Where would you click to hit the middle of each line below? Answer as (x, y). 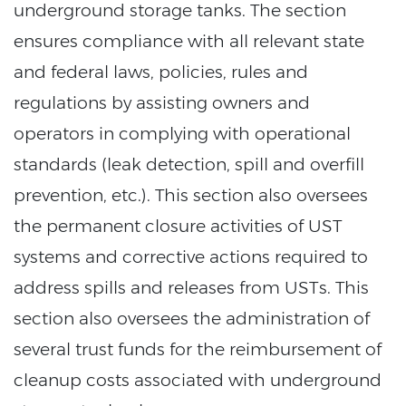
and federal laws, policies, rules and (161, 72)
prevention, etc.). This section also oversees (191, 195)
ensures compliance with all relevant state (189, 41)
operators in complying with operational (182, 133)
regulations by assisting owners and (162, 102)
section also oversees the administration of (192, 318)
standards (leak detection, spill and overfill (189, 164)
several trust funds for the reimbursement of (198, 349)
